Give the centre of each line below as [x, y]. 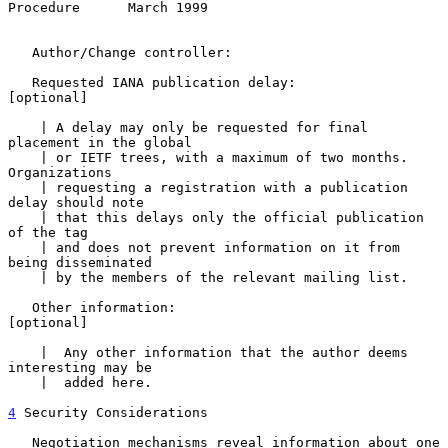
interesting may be [80, 367]
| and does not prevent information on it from [24, 247]
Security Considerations [112, 412]
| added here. [24, 382]
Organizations [60, 172]
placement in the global [100, 142]
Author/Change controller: [20, 52]
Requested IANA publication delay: [20, 82]
